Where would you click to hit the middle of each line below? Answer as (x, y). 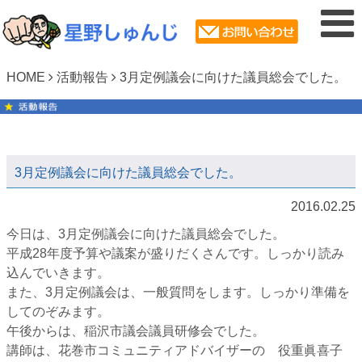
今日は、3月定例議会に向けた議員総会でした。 (146, 234)
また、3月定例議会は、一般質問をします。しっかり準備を (178, 293)
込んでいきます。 (58, 273)
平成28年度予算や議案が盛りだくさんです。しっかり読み (175, 254)
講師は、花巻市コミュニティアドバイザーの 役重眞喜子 (175, 351)
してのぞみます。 (58, 312)
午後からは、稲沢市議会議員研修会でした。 (136, 331)
